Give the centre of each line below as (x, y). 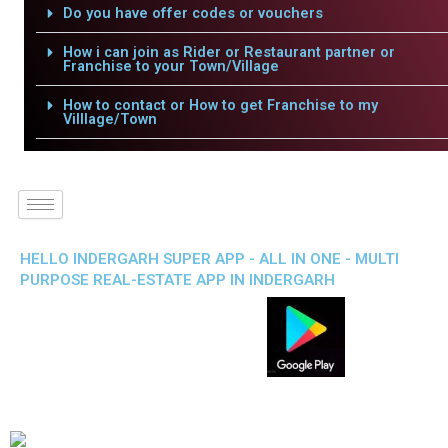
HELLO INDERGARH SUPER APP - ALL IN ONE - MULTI (209, 259)
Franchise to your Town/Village (170, 66)
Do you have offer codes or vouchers (192, 13)
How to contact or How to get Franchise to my (220, 105)
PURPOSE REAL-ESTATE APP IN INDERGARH (177, 280)
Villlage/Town (109, 119)
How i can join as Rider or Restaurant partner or (228, 52)
